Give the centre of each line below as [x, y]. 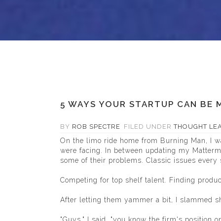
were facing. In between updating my [126, 150]
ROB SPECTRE [96, 127]
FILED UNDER [148, 127]
